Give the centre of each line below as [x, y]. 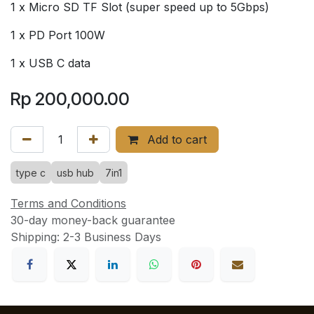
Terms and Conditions [68, 203]
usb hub [75, 172]
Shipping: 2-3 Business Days [86, 237]
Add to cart [175, 139]
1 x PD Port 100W [58, 35]
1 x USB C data [50, 63]
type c [31, 172]
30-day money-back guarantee [93, 220]
